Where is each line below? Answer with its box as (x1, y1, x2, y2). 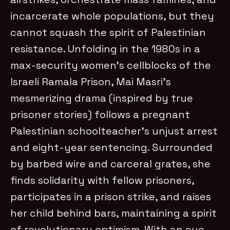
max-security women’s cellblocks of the (10, 58, 212, 72)
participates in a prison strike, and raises (10, 189, 212, 203)
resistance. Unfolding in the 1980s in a (10, 42, 201, 55)
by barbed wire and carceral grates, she (10, 157, 211, 170)
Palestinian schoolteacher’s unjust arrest (10, 124, 218, 138)
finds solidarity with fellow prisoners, (10, 173, 195, 187)
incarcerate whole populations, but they (10, 9, 215, 23)
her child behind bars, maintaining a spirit (10, 206, 217, 220)
